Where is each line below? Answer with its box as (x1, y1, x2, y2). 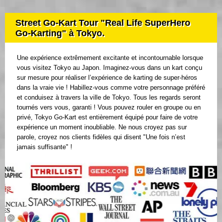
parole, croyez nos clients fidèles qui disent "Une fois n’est (17, 133, 185, 141)
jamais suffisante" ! (17, 143, 72, 151)
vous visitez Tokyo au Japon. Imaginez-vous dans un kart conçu (17, 63, 202, 71)
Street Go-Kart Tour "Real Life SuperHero (15, 17, 190, 28)
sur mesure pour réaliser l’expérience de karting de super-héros (17, 73, 197, 81)
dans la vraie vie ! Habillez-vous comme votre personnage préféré (17, 83, 205, 91)
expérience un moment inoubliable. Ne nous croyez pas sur (17, 123, 187, 131)
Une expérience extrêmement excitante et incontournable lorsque (17, 54, 203, 61)
